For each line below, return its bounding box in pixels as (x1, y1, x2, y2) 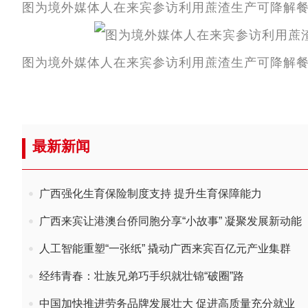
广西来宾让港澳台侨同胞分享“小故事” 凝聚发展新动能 (39, 215, 302, 227)
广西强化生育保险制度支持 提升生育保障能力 (39, 188, 262, 199)
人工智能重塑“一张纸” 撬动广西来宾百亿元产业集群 (39, 243, 291, 254)
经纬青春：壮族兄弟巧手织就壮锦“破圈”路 (39, 270, 244, 282)
